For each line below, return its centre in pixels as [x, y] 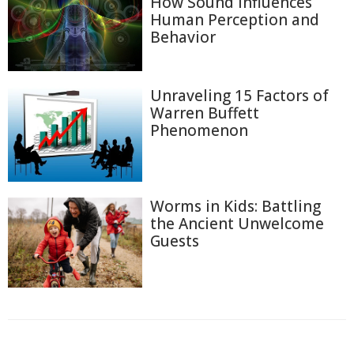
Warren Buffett [205, 113]
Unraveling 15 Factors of [239, 95]
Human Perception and [235, 20]
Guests [175, 241]
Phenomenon [199, 130]
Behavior [183, 38]
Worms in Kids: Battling [235, 207]
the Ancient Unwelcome [237, 224]
